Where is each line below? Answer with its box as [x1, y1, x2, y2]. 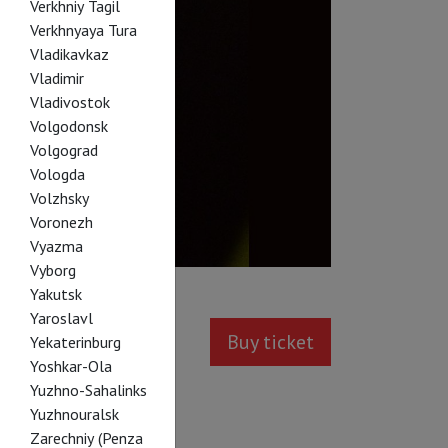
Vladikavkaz [29, 44, 109, 64]
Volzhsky [29, 188, 89, 208]
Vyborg [29, 260, 76, 280]
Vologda [29, 164, 85, 184]
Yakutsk [29, 284, 82, 304]
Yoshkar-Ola [29, 356, 112, 376]
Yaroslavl [29, 308, 93, 328]
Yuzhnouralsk [29, 404, 119, 424]
